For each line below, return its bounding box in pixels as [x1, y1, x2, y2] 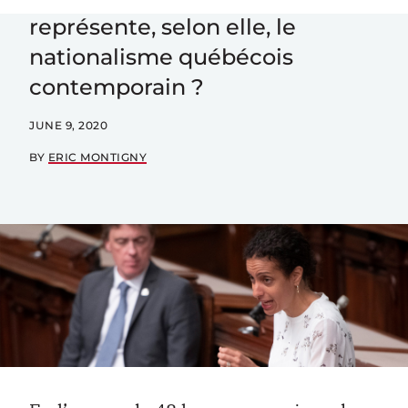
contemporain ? [29, 74, 204, 100]
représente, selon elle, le [29, 14, 296, 40]
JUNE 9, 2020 [29, 118, 108, 132]
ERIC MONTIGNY [47, 150, 148, 164]
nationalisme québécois [29, 44, 293, 70]
